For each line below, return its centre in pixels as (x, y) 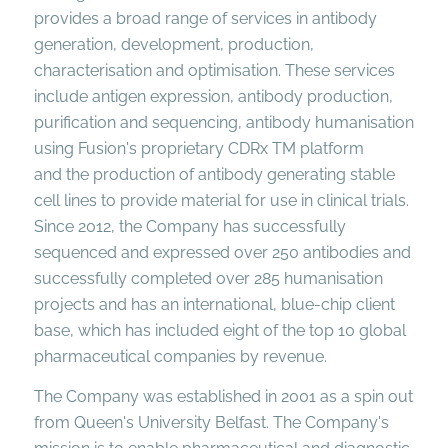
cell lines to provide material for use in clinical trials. (221, 201)
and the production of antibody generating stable (214, 175)
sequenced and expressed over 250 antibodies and (222, 253)
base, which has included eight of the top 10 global (219, 331)
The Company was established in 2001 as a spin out (223, 396)
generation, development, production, (173, 45)
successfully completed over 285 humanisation (208, 279)
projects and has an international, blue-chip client (214, 305)
